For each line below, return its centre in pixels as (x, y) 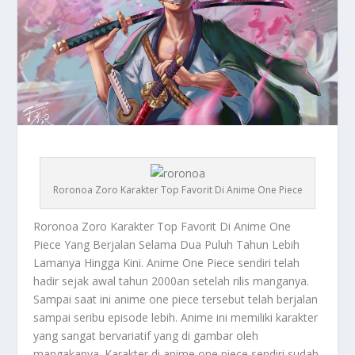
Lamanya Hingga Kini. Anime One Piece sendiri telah (167, 262)
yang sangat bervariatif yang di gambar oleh (146, 335)
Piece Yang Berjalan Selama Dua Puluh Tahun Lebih (167, 244)
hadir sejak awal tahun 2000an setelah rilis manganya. (172, 281)
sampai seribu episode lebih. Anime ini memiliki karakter (176, 317)
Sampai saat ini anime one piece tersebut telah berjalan (176, 299)
